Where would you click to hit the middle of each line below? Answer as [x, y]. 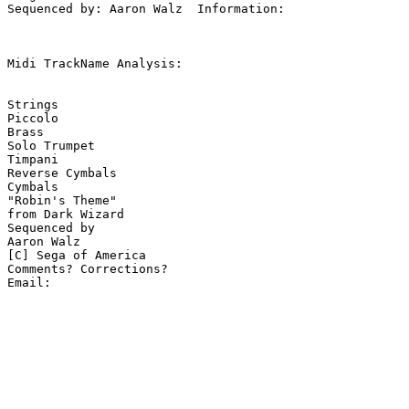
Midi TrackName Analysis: [95, 64]
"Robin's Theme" [62, 201]
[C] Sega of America [77, 256]
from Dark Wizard [66, 215]
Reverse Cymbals [62, 173]
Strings [33, 105]
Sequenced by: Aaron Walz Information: [150, 9]
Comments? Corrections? [88, 269]
